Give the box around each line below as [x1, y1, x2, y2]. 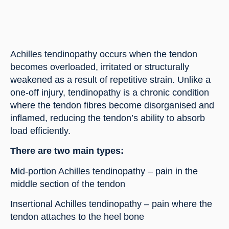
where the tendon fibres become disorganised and [10, 100, 214, 110]
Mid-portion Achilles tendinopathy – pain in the [10, 166, 198, 176]
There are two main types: [10, 146, 124, 156]
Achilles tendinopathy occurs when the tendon [10, 49, 197, 59]
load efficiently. [10, 125, 71, 136]
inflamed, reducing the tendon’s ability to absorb [10, 112, 205, 123]
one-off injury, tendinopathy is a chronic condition [10, 87, 209, 98]
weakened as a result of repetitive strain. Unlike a [10, 74, 211, 85]
